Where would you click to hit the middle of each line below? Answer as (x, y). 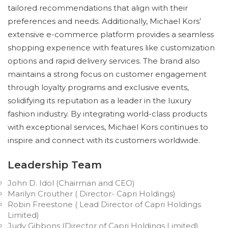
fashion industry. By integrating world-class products (107, 114)
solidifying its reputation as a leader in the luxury (99, 101)
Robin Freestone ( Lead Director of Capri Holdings (104, 204)
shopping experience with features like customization (111, 48)
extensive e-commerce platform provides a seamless (111, 34)
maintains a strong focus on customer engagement (107, 74)
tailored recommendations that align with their (98, 8)
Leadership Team (55, 165)
